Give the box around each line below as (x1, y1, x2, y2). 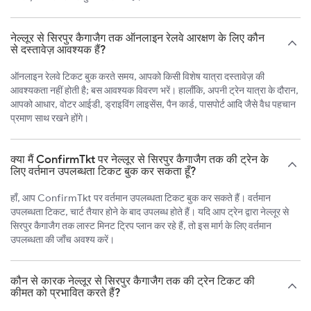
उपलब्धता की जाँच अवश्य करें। (10, 233, 115, 246)
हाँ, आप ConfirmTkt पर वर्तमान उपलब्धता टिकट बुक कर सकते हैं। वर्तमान (10, 192, 271, 205)
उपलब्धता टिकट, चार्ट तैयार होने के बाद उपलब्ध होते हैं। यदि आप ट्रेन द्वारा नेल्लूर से (10, 205, 289, 219)
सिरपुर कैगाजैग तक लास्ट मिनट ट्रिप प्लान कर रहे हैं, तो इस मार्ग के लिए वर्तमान (10, 219, 271, 233)
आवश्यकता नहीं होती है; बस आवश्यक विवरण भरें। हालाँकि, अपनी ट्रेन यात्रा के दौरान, (10, 84, 299, 97)
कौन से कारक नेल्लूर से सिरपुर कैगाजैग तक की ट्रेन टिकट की (10, 274, 255, 288)
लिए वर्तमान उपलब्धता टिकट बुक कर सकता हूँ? (10, 164, 196, 178)
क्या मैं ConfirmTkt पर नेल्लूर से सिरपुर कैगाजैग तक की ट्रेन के (10, 152, 269, 167)
